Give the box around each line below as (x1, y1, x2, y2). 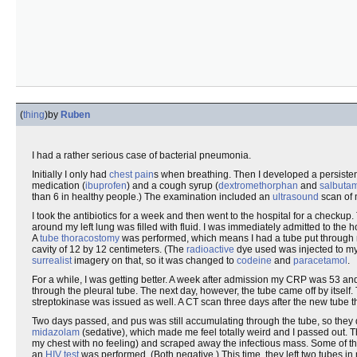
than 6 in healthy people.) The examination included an (32, 191, 273, 202)
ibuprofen (85, 180, 127, 191)
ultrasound (273, 191, 319, 202)
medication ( (32, 180, 85, 191)
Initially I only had (32, 169, 109, 180)
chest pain (109, 169, 154, 180)
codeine (237, 255, 272, 266)
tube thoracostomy (40, 233, 120, 244)
